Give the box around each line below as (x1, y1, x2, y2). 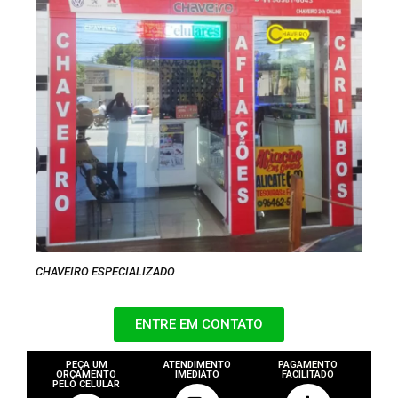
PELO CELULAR (52, 378, 121, 391)
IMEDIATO (175, 369, 220, 381)
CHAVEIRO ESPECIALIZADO (36, 264, 175, 278)
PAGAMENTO (278, 359, 338, 371)
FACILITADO (282, 369, 335, 381)
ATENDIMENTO (163, 359, 232, 371)
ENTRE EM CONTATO (135, 316, 263, 333)
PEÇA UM (65, 359, 107, 371)
